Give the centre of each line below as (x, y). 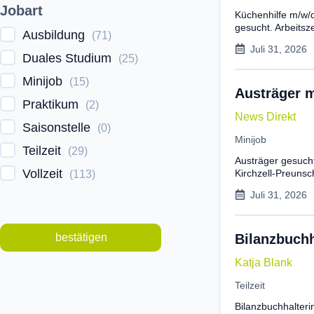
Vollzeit (42, 173)
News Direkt (265, 116)
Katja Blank (264, 262)
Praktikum (50, 104)
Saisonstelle (56, 127)
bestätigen (81, 237)
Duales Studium (67, 58)
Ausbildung (54, 35)
